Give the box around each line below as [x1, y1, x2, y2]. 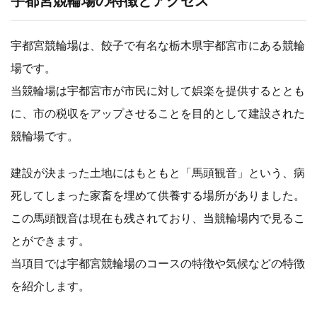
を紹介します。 [11, 280, 90, 293]
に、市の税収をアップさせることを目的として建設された [11, 108, 305, 120]
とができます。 [11, 235, 90, 248]
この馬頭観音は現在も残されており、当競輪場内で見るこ [11, 212, 305, 225]
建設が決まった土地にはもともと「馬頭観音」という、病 [11, 167, 305, 180]
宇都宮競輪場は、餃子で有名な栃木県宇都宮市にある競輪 [11, 40, 305, 52]
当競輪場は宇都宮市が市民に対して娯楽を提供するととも [11, 85, 305, 98]
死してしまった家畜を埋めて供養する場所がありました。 [11, 190, 305, 202]
